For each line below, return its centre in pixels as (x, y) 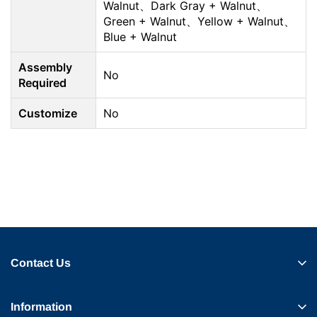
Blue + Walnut (140, 37)
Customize (48, 113)
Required (42, 83)
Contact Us (41, 263)
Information (41, 306)
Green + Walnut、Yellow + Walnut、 (199, 21)
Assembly (45, 67)
